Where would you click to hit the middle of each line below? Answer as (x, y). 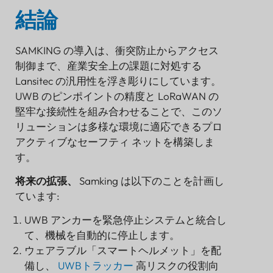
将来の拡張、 (47, 181)
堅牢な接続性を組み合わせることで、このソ (119, 112)
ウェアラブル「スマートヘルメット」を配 (123, 250)
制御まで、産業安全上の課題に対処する (108, 66)
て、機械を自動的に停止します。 (102, 235)
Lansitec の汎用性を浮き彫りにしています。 (118, 81)
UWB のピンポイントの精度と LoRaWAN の (117, 96)
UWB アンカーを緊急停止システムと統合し (126, 220)
